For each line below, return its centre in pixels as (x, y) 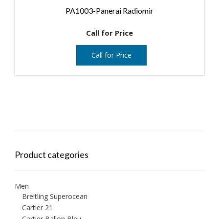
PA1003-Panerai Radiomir (109, 11)
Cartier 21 (37, 208)
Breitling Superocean (55, 197)
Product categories (52, 155)
